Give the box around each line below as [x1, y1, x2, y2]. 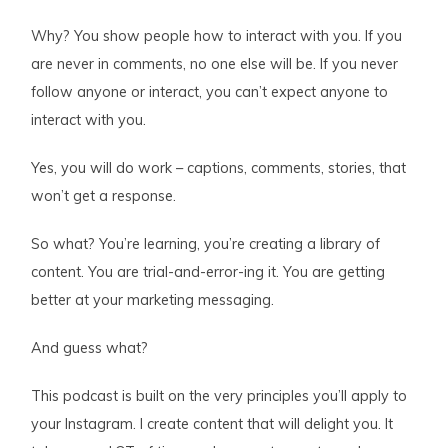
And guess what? [31, 338, 149, 357]
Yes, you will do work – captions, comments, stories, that [31, 158, 407, 177]
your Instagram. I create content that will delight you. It [31, 414, 394, 433]
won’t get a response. [31, 186, 177, 205]
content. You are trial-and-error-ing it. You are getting [31, 262, 386, 281]
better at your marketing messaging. [31, 290, 275, 309]
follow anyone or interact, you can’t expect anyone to [31, 82, 389, 101]
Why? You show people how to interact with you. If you [31, 26, 403, 45]
